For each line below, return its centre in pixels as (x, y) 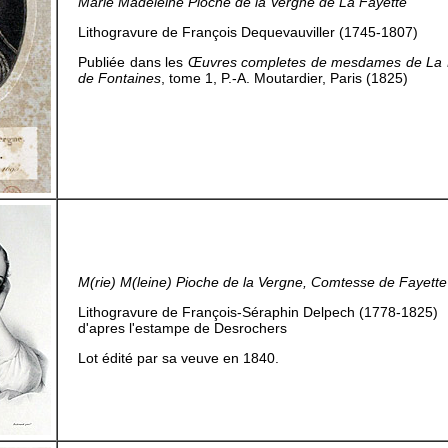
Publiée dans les (133, 62)
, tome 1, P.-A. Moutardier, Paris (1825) (284, 78)
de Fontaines (119, 78)
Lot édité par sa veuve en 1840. (178, 358)
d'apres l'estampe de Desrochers (182, 328)
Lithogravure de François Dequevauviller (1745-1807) (248, 32)
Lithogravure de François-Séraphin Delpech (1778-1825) (258, 312)
